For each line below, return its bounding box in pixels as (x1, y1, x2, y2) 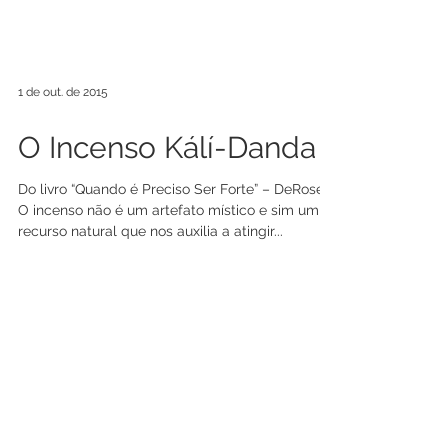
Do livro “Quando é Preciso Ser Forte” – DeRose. (18, 253, 327, 269)
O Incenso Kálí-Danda (18, 202, 316, 237)
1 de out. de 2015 (18, 157, 108, 171)
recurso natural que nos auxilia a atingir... (18, 295, 283, 311)
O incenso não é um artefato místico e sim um (18, 274, 319, 290)
